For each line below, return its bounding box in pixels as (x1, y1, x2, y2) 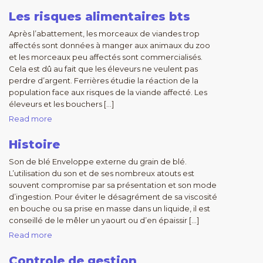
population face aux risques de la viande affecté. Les (9, 87, 207, 97)
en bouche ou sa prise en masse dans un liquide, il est (9, 204, 210, 213)
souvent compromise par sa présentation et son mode (9, 180, 217, 190)
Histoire (9, 137, 60, 151)
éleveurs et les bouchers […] (9, 99, 114, 109)
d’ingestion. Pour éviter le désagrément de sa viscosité (9, 192, 217, 201)
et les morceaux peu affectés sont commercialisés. (9, 52, 203, 62)
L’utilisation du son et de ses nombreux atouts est (9, 168, 194, 178)
